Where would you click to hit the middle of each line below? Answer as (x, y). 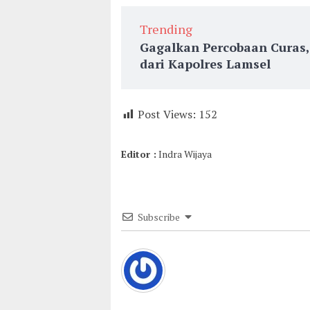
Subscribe (159, 217)
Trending (166, 29)
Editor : (139, 154)
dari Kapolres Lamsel (205, 64)
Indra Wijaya (184, 154)
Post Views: (167, 114)
